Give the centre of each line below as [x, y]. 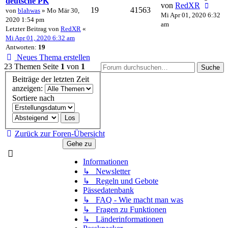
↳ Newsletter [107, 172]
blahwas [29, 10]
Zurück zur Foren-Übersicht [60, 134]
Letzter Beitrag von [33, 28]
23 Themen [22, 66]
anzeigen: [28, 89]
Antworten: [22, 47]
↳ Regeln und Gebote [121, 181]
